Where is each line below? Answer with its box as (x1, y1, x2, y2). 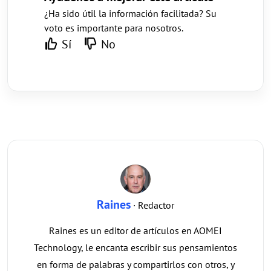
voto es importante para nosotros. (44, 21, 183, 34)
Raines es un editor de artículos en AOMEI (49, 224, 222, 237)
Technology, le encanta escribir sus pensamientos (34, 241, 237, 253)
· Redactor (131, 198, 174, 211)
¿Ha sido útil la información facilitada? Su (44, 7, 217, 19)
